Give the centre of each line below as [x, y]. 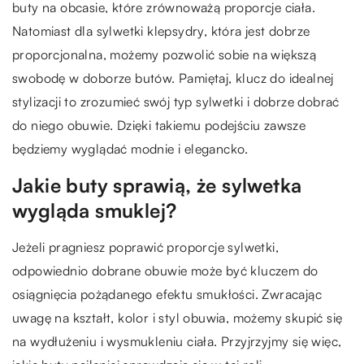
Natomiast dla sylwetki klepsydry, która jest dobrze [161, 31]
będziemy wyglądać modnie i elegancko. [130, 149]
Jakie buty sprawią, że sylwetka [157, 185]
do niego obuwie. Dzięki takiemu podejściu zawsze [159, 125]
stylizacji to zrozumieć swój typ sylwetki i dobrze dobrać [176, 102]
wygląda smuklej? [95, 210]
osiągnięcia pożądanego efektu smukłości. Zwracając [167, 294]
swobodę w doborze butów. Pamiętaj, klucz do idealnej [173, 78]
